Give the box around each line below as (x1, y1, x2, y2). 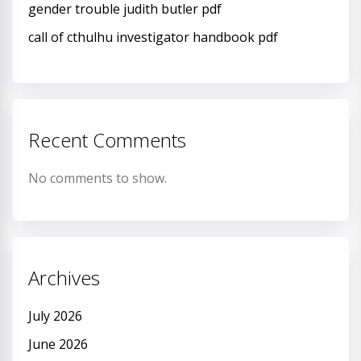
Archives (28, 263, 100, 291)
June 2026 (28, 334, 88, 353)
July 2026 (28, 306, 82, 325)
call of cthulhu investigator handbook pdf (28, 27, 278, 46)
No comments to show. (28, 168, 167, 187)
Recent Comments (28, 126, 186, 153)
